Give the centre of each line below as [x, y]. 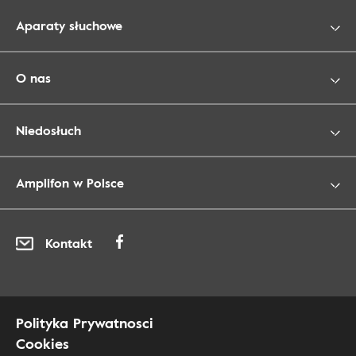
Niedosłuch [48, 131]
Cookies [43, 344]
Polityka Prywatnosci [85, 323]
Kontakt [69, 244]
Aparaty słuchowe [69, 26]
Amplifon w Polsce [70, 183]
